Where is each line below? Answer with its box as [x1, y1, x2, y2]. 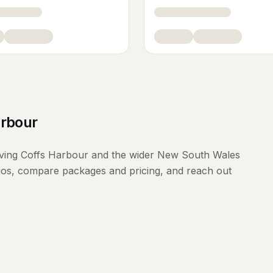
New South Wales [157, 149, 240, 161]
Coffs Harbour [21, 149, 88, 161]
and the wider [88, 149, 157, 161]
